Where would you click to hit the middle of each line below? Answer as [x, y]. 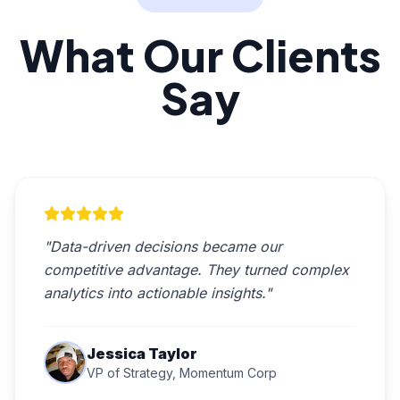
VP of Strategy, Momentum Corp [182, 373]
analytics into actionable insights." [158, 293]
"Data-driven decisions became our [163, 246]
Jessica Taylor [142, 354]
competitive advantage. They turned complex [196, 270]
